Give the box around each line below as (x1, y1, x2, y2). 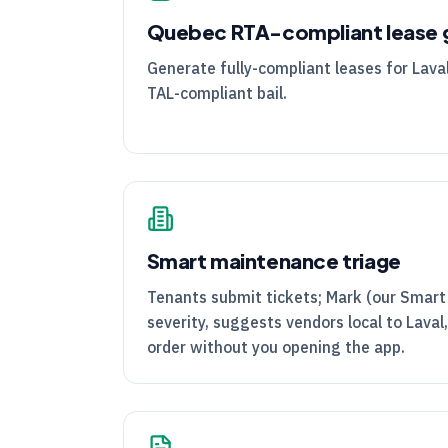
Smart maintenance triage (146, 248, 401, 274)
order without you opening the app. (146, 337, 405, 358)
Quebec (146, 18, 231, 44)
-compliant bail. (173, 82, 287, 103)
